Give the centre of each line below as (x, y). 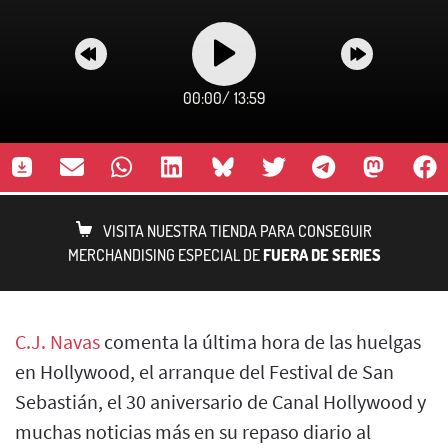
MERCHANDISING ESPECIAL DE (165, 254)
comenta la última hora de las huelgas (260, 341)
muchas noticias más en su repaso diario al (193, 431)
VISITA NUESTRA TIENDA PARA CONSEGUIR (237, 230)
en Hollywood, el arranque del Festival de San (204, 371)
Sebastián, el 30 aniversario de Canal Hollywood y (220, 401)
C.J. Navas (57, 341)
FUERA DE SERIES (321, 254)
